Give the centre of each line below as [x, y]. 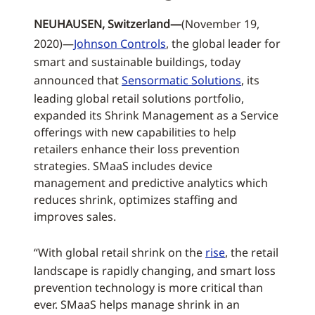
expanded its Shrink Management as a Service [156, 115]
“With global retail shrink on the [120, 252]
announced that [78, 80]
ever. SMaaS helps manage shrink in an [137, 304]
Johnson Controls [120, 44]
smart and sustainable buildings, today [137, 62]
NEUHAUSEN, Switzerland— [108, 24]
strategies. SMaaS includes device [123, 166]
